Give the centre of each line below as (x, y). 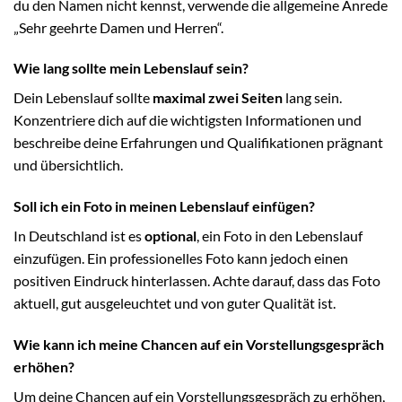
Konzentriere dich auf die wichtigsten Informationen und (188, 120)
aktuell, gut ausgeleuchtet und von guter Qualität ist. (175, 303)
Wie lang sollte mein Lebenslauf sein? (131, 68)
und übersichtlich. (68, 165)
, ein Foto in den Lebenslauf (280, 236)
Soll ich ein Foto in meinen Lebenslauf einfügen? (164, 206)
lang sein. (312, 98)
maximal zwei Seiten (218, 98)
